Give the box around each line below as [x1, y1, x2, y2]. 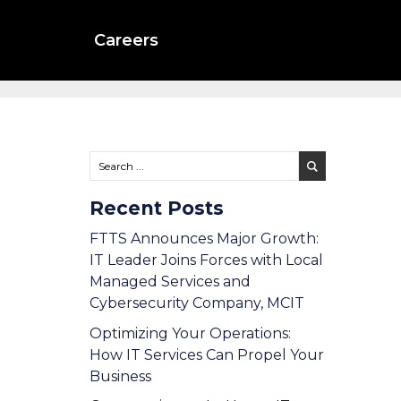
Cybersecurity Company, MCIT [89, 294, 304, 312]
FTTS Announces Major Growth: [89, 230, 319, 248]
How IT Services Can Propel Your [89, 346, 324, 363]
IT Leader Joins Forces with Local [89, 252, 323, 269]
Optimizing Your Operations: [89, 324, 291, 342]
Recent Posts [89, 197, 224, 220]
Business [89, 367, 151, 385]
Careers [93, 30, 158, 50]
